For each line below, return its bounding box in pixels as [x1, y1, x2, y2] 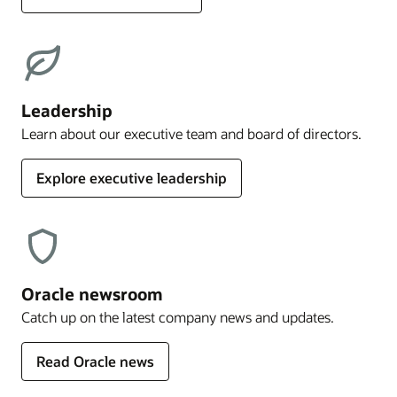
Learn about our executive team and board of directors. [21, 123, 362, 143]
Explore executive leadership [36, 167, 227, 187]
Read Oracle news [36, 351, 154, 370]
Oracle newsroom [21, 282, 163, 305]
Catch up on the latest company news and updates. [21, 307, 334, 326]
